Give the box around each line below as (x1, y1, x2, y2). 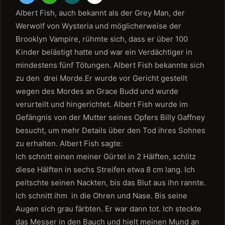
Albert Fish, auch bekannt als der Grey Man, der (16, 8, 185, 18)
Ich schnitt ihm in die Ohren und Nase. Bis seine (16, 191, 187, 200)
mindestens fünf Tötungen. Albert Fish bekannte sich (16, 60, 204, 70)
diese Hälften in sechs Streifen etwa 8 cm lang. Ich (16, 165, 195, 174)
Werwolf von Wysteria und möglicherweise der (16, 21, 181, 31)
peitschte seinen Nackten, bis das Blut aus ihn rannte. (16, 178, 206, 187)
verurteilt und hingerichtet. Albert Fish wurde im (16, 99, 188, 109)
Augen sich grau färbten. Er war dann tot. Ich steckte (16, 204, 201, 213)
